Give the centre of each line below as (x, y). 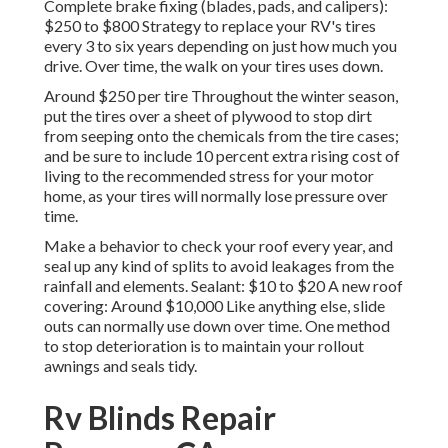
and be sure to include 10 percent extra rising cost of (222, 156)
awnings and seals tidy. (120, 366)
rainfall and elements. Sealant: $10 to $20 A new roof (223, 286)
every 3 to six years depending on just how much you (220, 46)
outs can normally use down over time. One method (217, 326)
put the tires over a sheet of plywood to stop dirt (208, 116)
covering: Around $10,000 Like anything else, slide (214, 306)
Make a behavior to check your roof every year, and (218, 246)
